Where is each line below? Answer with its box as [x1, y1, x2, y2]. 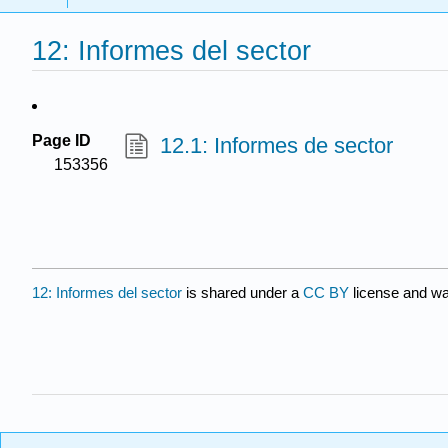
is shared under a [182, 283, 303, 301]
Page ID [32, 132, 91, 149]
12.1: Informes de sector [159, 133, 393, 159]
